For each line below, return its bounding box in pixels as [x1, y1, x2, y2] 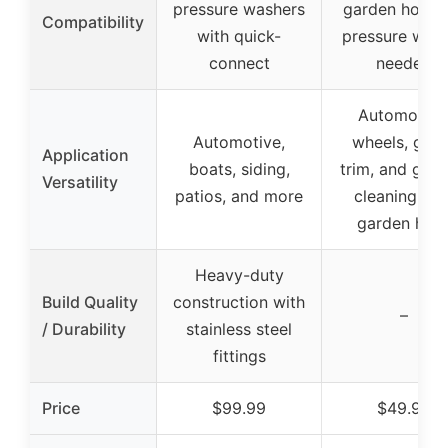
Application [42, 144, 129, 165]
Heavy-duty [194, 264, 284, 285]
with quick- [197, 25, 281, 46]
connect [208, 52, 270, 73]
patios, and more [175, 185, 303, 206]
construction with [173, 291, 305, 312]
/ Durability [42, 318, 126, 339]
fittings [212, 345, 266, 366]
